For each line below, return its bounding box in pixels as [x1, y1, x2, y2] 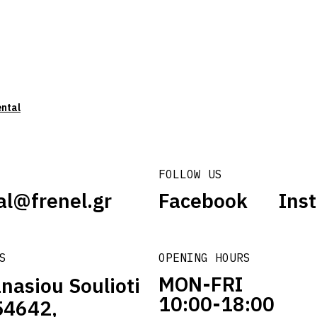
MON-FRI [158, 271, 243, 298]
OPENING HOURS [158, 250, 250, 265]
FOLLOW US [158, 167, 222, 182]
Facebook [158, 188, 248, 214]
